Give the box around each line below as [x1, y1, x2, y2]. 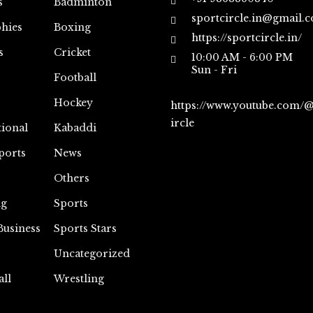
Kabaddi [53, 122, 96, 134]
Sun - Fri [191, 64, 237, 76]
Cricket [53, 46, 91, 59]
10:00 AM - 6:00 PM [191, 51, 293, 64]
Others [53, 172, 89, 184]
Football [53, 71, 96, 84]
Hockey [53, 96, 93, 109]
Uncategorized [53, 247, 130, 260]
